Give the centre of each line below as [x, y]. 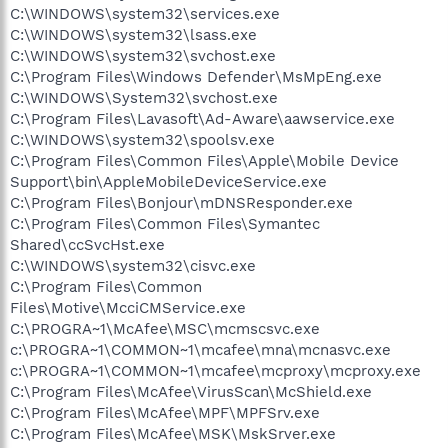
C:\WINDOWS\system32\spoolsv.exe [142, 139]
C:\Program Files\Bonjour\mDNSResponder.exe [181, 202]
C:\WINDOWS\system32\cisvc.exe [133, 265]
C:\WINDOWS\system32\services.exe [145, 13]
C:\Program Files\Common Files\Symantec [165, 223]
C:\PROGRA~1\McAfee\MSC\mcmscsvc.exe [165, 328]
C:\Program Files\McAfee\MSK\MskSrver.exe [173, 433]
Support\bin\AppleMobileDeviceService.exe [168, 181]
